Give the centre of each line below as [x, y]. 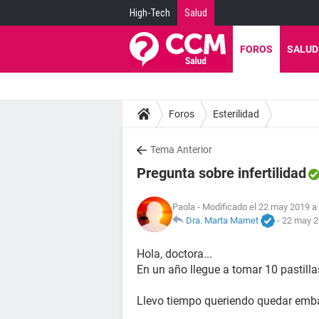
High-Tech [150, 13]
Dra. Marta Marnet [222, 220]
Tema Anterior [181, 150]
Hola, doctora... [174, 254]
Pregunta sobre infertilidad [221, 173]
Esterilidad [236, 114]
